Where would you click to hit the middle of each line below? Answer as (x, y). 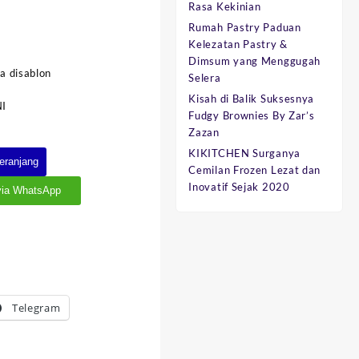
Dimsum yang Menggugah (255, 61)
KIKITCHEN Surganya (244, 153)
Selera (205, 78)
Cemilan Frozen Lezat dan (255, 170)
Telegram (36, 307)
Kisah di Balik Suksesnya (252, 99)
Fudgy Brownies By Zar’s (252, 116)
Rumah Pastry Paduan (245, 28)
